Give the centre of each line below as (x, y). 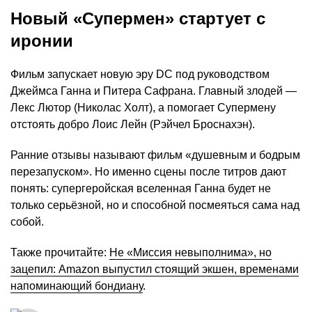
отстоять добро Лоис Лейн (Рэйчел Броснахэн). (133, 125)
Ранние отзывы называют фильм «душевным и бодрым (155, 155)
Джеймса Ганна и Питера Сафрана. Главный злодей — (154, 91)
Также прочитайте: (60, 253)
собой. (27, 222)
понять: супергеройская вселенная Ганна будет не (141, 189)
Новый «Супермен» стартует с (138, 19)
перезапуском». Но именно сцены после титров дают (148, 172)
